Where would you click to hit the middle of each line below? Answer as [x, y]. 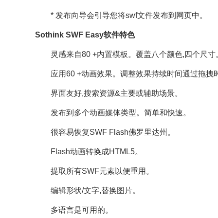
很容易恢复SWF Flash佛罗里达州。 [105, 132]
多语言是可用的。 [74, 210]
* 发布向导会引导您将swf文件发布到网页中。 [121, 15]
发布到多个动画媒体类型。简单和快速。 [113, 113]
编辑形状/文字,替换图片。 [88, 191]
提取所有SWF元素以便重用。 [94, 171]
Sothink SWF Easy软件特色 [85, 35]
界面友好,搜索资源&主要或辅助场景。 [109, 93]
